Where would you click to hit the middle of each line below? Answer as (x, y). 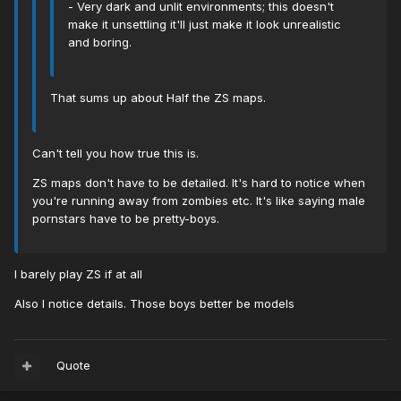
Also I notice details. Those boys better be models (154, 304)
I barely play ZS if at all (78, 274)
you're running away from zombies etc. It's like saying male (199, 201)
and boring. (100, 43)
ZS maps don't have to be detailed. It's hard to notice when (199, 183)
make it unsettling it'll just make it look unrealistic (205, 25)
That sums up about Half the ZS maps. (158, 98)
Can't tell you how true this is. (115, 154)
